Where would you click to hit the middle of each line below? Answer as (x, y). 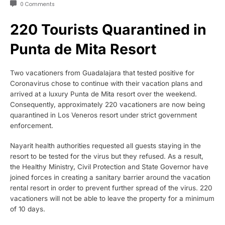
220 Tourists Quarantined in (108, 29)
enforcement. (32, 125)
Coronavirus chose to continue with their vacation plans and (106, 83)
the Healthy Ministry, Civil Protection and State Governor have (109, 167)
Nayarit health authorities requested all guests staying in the (105, 146)
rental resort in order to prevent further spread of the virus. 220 (111, 188)
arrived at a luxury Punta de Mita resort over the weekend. (103, 94)
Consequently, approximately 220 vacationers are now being (107, 104)
